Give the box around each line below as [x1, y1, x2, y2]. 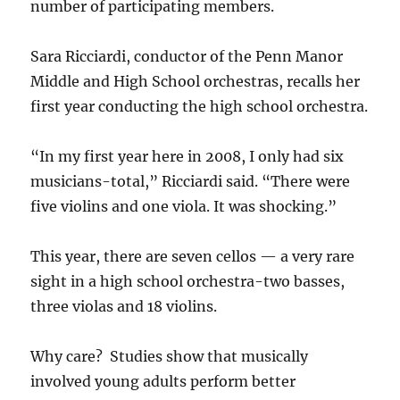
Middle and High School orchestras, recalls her [30, 72, 361, 90]
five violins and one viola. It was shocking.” [30, 197, 337, 215]
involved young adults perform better [30, 372, 296, 390]
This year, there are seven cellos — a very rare [30, 247, 355, 265]
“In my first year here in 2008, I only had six [30, 147, 345, 165]
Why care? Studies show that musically [30, 347, 309, 365]
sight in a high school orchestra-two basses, [30, 272, 346, 290]
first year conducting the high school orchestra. [30, 97, 369, 115]
